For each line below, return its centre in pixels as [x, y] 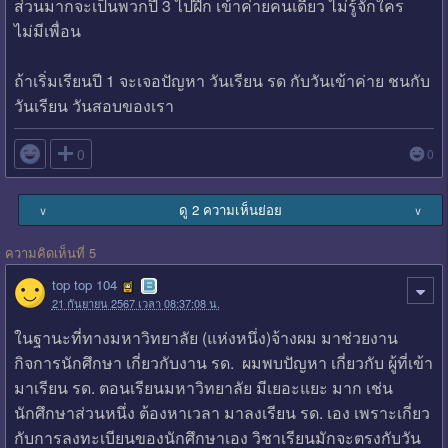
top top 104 [84, 284]
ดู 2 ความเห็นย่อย [231, 209]
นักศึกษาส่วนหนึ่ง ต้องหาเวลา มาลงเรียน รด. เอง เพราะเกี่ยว [221, 412]
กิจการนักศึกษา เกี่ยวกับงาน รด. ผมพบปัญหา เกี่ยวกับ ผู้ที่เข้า [223, 362]
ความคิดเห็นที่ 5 [50, 252]
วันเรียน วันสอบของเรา [93, 105]
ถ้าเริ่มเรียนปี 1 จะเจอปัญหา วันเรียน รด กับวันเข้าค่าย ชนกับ [221, 80]
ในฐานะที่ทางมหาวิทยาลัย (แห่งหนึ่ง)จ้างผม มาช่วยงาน [205, 337]
